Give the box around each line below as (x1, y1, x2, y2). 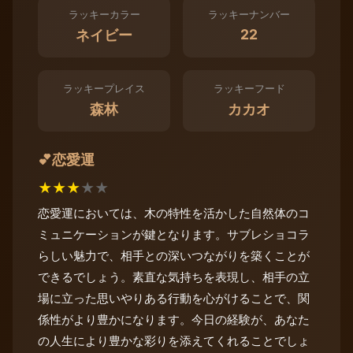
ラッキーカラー (68, 9, 140, 21)
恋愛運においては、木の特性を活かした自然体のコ (38, 205, 310, 221)
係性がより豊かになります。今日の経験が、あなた (38, 311, 310, 327)
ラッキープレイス (63, 83, 145, 95)
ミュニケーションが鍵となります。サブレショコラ (38, 226, 310, 242)
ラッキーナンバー (208, 9, 290, 21)
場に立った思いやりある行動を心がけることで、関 (38, 290, 310, 306)
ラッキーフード (213, 83, 285, 95)
